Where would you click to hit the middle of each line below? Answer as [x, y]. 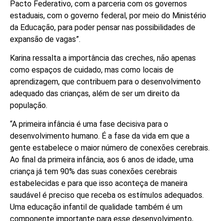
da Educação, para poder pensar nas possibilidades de [103, 27]
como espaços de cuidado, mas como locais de [92, 70]
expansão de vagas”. [45, 39]
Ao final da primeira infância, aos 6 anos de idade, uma [102, 160]
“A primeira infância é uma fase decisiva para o [89, 124]
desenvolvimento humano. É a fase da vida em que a [100, 136]
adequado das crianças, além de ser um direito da [95, 94]
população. [29, 106]
